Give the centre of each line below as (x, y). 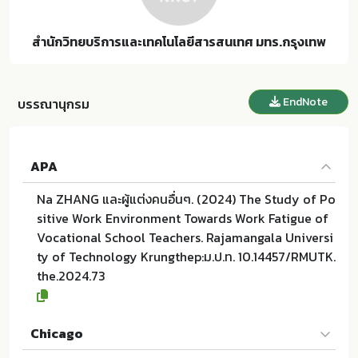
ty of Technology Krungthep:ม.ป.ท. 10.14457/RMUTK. (186, 257)
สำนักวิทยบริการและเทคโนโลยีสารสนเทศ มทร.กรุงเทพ (179, 42)
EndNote (304, 101)
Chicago (57, 333)
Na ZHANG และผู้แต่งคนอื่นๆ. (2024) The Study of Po (186, 199)
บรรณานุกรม (54, 104)
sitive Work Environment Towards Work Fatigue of (183, 218)
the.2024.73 (71, 276)
